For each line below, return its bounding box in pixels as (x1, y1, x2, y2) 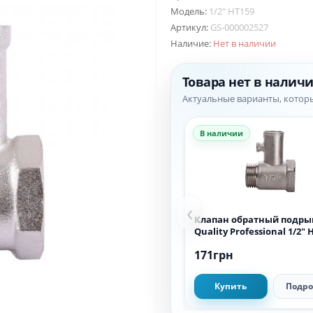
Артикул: (170, 20, 210, 34)
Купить (214, 280, 247, 292)
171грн (194, 247, 233, 263)
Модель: (170, 4, 209, 17)
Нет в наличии (213, 36, 276, 50)
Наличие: (170, 36, 213, 50)
